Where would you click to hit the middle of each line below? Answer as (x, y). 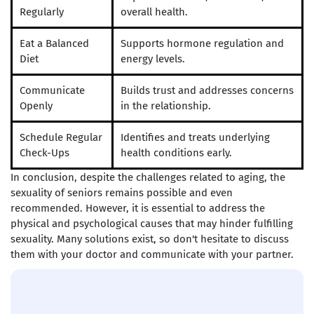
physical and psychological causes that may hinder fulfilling (152, 224)
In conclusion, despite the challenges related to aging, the (148, 178)
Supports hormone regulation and (202, 44)
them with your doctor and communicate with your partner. (152, 255)
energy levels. (153, 59)
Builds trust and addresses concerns (207, 91)
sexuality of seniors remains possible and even (122, 193)
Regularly (42, 12)
